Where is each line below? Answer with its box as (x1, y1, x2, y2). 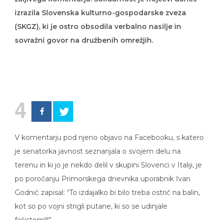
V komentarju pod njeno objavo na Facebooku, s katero (15, 126, 204, 135)
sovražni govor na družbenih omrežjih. (15, 28, 153, 38)
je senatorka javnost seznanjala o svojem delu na (15, 139, 181, 149)
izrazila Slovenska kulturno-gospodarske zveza (15, 1, 186, 10)
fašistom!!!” (15, 208, 52, 218)
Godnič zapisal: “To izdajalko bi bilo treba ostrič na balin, (15, 181, 200, 190)
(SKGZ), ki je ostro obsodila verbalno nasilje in (15, 15, 181, 24)
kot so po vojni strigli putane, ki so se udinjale (15, 194, 167, 204)
